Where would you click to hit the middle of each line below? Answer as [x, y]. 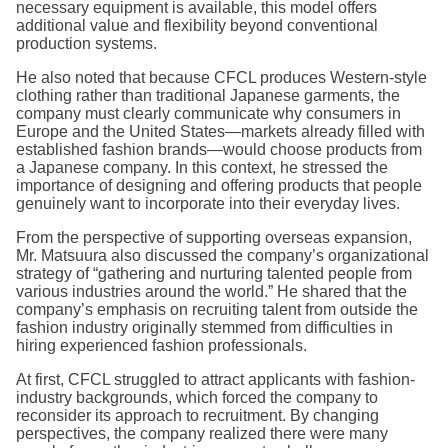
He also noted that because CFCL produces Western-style [221, 78]
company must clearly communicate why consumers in [208, 114]
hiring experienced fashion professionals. [161, 346]
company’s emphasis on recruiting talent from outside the [217, 310]
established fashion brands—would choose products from [219, 150]
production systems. [86, 44]
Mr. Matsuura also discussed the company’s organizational [222, 256]
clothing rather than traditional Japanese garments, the [208, 96]
